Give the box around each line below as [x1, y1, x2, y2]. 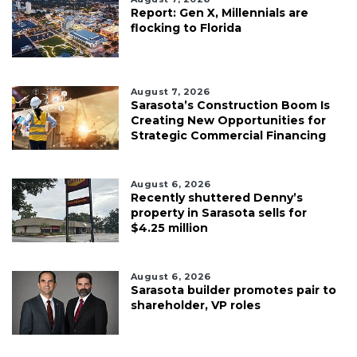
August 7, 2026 [130, 85, 210, 97]
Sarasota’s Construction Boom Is [130, 97, 330, 112]
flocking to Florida [130, 20, 241, 35]
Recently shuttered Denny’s [130, 190, 303, 205]
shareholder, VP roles [130, 297, 261, 312]
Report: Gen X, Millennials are [130, 5, 308, 20]
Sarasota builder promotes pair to [130, 282, 336, 297]
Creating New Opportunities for [130, 112, 326, 127]
